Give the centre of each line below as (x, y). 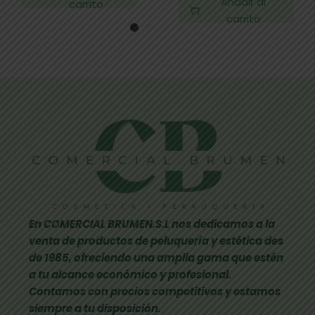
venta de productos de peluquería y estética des (156, 241)
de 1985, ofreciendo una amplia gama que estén (156, 258)
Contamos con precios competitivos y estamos (154, 292)
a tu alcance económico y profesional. (130, 275)
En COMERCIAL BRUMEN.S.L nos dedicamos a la (152, 224)
